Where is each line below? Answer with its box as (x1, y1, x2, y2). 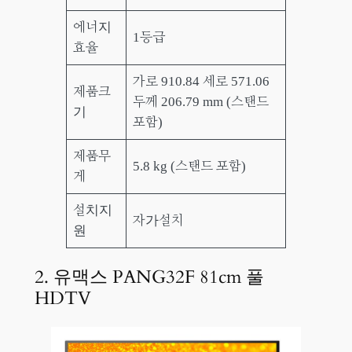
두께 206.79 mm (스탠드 (133, 93, 269, 109)
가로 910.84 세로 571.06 (133, 73, 270, 89)
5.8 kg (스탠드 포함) (133, 158, 247, 174)
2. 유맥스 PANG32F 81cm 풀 (34, 265, 264, 290)
